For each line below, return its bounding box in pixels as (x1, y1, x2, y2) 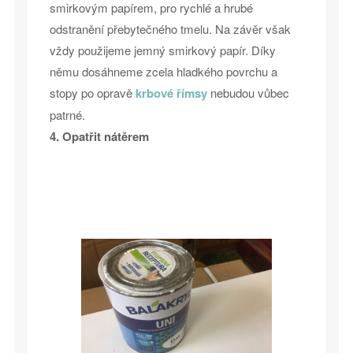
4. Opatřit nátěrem (49, 127, 149, 145)
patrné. (49, 106, 85, 123)
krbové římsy (135, 84, 207, 102)
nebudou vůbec (206, 84, 289, 101)
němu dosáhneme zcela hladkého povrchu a (49, 62, 277, 80)
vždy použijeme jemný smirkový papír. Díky (49, 41, 276, 58)
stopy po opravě (49, 84, 136, 101)
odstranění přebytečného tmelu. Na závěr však (49, 20, 291, 37)
